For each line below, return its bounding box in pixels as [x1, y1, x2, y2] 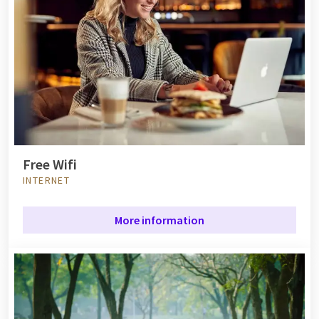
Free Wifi [23, 155, 77, 173]
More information [115, 212, 204, 227]
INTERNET [23, 173, 70, 187]
